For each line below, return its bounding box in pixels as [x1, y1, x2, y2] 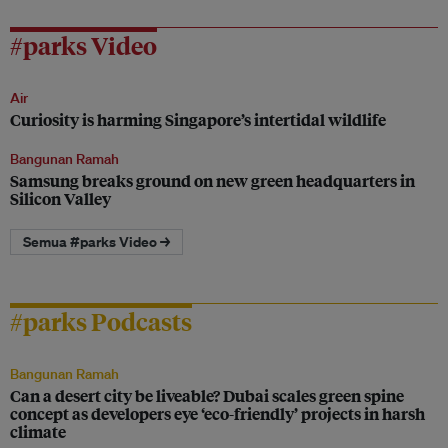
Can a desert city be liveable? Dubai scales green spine [10, 384, 404, 408]
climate [10, 420, 66, 444]
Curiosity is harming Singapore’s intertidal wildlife [10, 107, 386, 131]
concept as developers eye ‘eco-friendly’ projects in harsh [10, 402, 425, 426]
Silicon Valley [10, 186, 111, 210]
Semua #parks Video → [23, 231, 170, 251]
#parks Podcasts [10, 305, 192, 338]
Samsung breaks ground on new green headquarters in [10, 168, 415, 192]
